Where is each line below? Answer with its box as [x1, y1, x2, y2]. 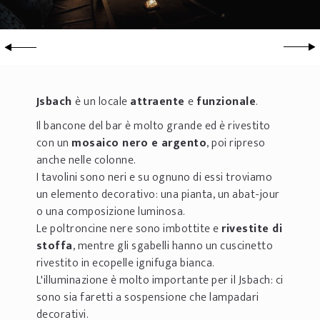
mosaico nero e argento [71, 133, 207, 153]
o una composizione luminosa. [36, 201, 186, 221]
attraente [130, 91, 189, 111]
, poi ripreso [206, 133, 266, 153]
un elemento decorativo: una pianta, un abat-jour [36, 184, 280, 204]
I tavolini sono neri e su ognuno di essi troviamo [36, 167, 273, 187]
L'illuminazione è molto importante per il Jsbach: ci [36, 270, 284, 290]
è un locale [75, 91, 131, 111]
